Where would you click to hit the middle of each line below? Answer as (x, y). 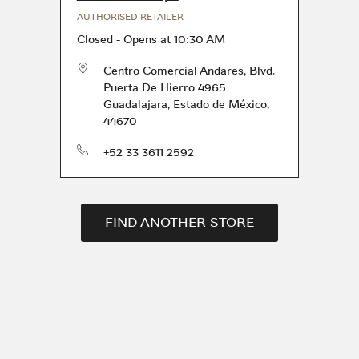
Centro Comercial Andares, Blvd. (189, 71)
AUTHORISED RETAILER (130, 17)
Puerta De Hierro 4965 (164, 87)
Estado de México (220, 104)
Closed (95, 39)
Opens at (147, 39)
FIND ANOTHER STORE (179, 222)
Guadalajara (135, 104)
